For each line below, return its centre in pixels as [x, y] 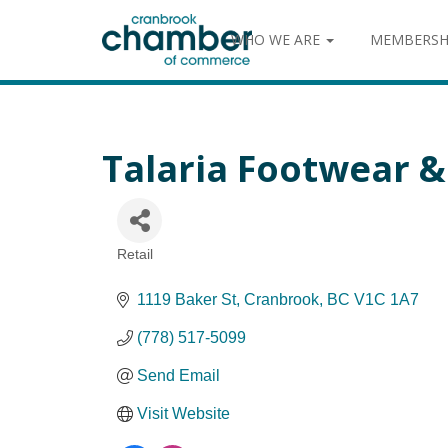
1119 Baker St [186, 299]
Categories [156, 266]
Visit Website [183, 413]
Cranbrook [281, 299]
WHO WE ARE [277, 39]
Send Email [178, 375]
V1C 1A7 [386, 299]
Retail [135, 254]
